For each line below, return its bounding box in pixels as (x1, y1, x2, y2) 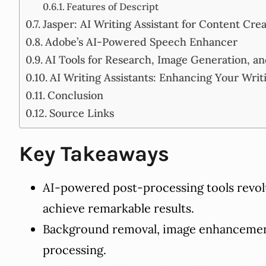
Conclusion (47, 88, 103, 102)
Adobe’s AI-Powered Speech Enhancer (45, 34, 237, 49)
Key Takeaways (19, 141, 169, 166)
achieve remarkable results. (43, 200, 194, 216)
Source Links (49, 106, 114, 120)
